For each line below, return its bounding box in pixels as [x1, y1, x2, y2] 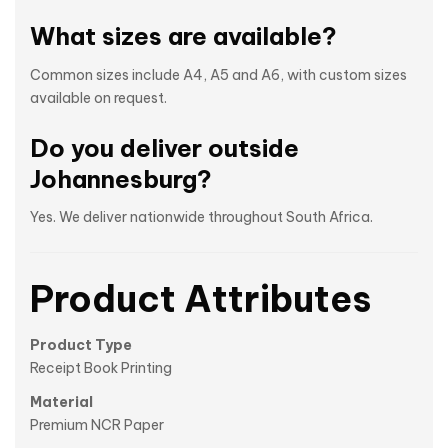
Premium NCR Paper [30, 416, 164, 435]
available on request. [30, 88, 167, 107]
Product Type [30, 335, 132, 354]
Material [30, 393, 93, 412]
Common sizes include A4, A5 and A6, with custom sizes [30, 65, 407, 84]
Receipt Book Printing [30, 358, 172, 377]
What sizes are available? [30, 21, 337, 52]
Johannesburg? [30, 163, 212, 194]
